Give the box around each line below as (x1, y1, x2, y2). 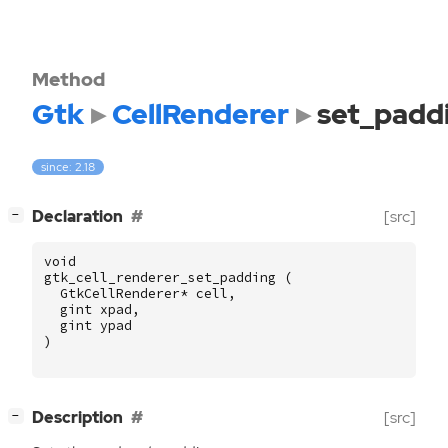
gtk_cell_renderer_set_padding (44, 269, 276, 287)
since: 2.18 (41, 159, 96, 176)
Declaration (32, 206, 123, 228)
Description (32, 407, 123, 429)
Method (32, 66, 105, 92)
